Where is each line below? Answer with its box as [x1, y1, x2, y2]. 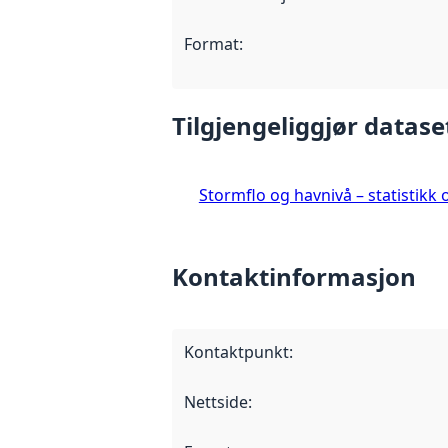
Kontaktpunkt [184, 340, 289, 363]
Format [184, 33, 239, 56]
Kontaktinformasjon [172, 259, 416, 293]
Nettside [184, 390, 248, 413]
